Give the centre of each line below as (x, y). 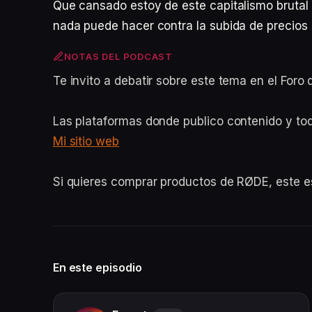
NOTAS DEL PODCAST (118, 56)
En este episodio (97, 267)
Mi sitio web (86, 141)
